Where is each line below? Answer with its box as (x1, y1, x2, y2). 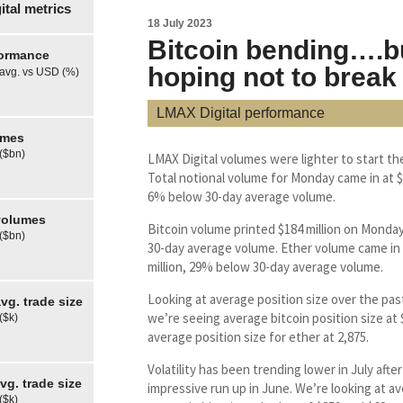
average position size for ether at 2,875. (148, 328, 369, 346)
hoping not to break (148, 62, 397, 93)
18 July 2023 (148, 17, 212, 31)
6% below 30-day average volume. (148, 188, 336, 206)
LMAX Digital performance (157, 105, 325, 121)
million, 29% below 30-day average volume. (148, 258, 383, 276)
